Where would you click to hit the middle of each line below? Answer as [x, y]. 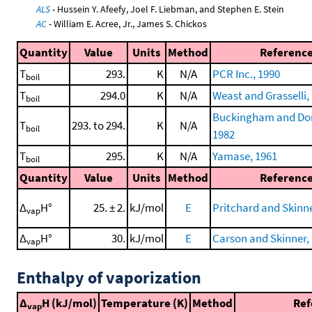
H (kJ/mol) [69, 303]
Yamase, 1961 [245, 156]
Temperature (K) [145, 303]
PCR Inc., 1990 [246, 74]
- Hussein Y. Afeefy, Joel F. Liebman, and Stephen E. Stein [167, 9]
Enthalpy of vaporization [109, 278]
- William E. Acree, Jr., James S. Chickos [127, 23]
